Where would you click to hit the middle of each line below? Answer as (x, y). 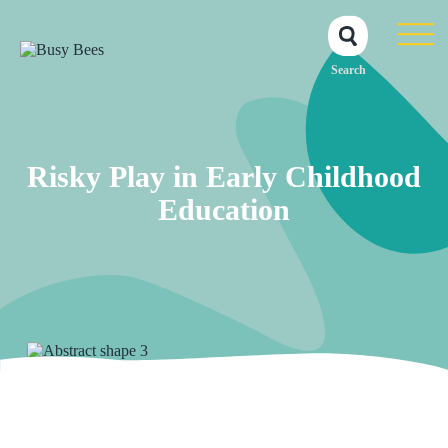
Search (348, 69)
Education (224, 209)
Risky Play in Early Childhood (224, 176)
